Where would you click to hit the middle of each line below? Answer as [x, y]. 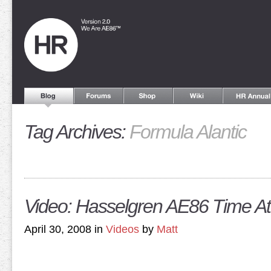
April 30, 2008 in [65, 229]
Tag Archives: [77, 132]
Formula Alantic [188, 132]
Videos [122, 229]
